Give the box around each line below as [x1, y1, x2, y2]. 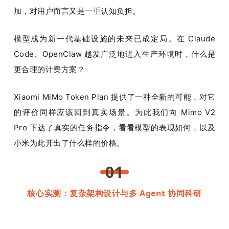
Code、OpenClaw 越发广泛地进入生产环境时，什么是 [13, 49, 216, 59]
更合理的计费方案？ [13, 64, 85, 74]
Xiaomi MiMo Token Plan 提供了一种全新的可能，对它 [13, 91, 216, 102]
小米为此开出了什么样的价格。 [13, 138, 125, 148]
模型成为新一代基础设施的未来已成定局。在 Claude [13, 33, 216, 43]
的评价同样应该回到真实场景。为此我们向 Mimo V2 [13, 107, 216, 117]
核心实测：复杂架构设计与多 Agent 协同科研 [27, 187, 202, 199]
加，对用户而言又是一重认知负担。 [13, 6, 141, 16]
